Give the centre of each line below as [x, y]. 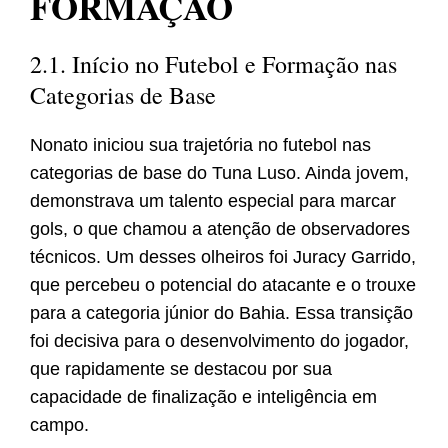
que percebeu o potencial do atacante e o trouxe [223, 285]
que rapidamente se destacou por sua [181, 369]
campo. [59, 425]
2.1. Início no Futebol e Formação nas [213, 64]
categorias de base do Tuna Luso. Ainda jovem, [219, 173]
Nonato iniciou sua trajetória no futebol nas [200, 145]
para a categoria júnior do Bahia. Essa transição [221, 313]
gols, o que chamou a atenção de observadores [220, 229]
